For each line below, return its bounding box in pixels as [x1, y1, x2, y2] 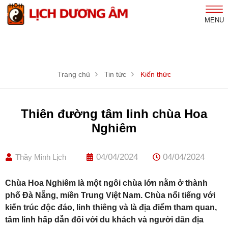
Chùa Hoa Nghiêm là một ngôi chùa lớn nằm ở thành [5, 179, 208, 188]
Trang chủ [57, 70, 90, 79]
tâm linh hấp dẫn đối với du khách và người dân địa [5, 215, 204, 224]
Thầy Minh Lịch [15, 152, 66, 161]
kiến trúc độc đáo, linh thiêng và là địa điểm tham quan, [5, 203, 217, 212]
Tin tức [104, 70, 126, 79]
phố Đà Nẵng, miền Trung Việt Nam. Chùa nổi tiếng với [5, 191, 215, 200]
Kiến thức [140, 70, 171, 79]
